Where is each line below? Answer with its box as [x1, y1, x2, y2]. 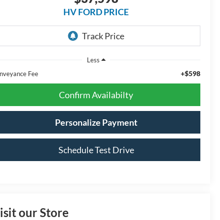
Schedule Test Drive [58, 144, 134, 155]
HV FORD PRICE [63, 6, 129, 18]
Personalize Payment [55, 116, 137, 128]
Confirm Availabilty [59, 89, 133, 100]
